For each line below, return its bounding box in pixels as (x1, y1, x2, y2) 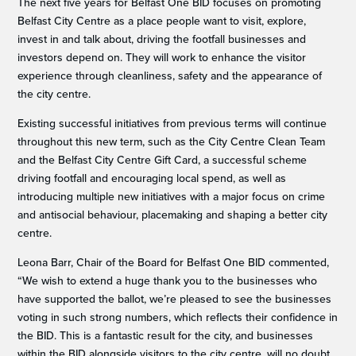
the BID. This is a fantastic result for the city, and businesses (17, 327, 314, 344)
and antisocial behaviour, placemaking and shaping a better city (17, 207, 328, 223)
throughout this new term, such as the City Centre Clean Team (17, 133, 326, 150)
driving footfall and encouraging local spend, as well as (17, 170, 287, 187)
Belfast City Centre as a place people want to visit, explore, (17, 13, 307, 29)
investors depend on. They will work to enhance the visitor (17, 49, 307, 66)
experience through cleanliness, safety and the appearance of (17, 68, 323, 84)
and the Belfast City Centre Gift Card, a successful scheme (17, 152, 308, 168)
